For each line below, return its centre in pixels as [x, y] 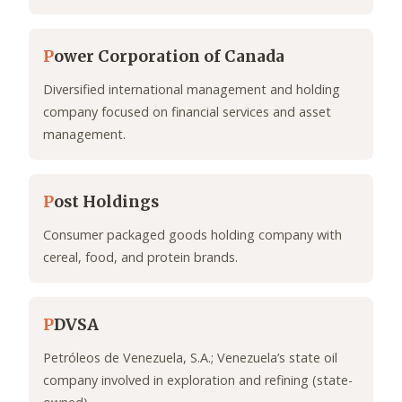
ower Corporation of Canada [169, 57]
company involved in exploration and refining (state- [198, 380]
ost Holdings [106, 202]
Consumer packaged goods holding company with [192, 235]
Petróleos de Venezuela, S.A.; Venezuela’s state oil [190, 358]
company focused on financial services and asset [187, 112]
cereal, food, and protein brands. [140, 258]
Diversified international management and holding [192, 90]
